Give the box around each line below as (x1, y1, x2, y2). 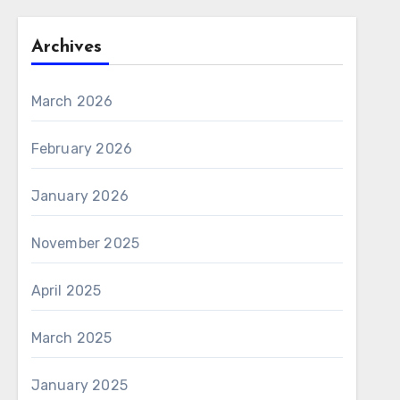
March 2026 (30, 93, 113, 110)
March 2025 (30, 329, 112, 346)
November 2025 (30, 235, 140, 252)
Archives (30, 38, 102, 56)
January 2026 (30, 187, 129, 204)
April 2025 (30, 282, 102, 299)
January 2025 (30, 377, 129, 394)
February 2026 (30, 140, 133, 157)
